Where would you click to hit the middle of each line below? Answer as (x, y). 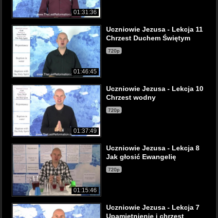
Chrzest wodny (131, 97)
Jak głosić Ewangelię (141, 157)
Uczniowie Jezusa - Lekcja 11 (154, 29)
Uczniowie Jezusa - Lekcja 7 (153, 207)
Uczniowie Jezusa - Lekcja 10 (155, 89)
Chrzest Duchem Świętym (148, 38)
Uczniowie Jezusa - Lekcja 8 (153, 148)
